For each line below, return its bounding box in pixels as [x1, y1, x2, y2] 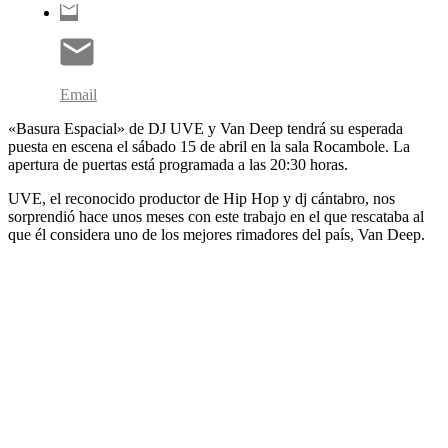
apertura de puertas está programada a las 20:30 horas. [8, 155, 348, 173]
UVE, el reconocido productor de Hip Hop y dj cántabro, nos [8, 189, 395, 207]
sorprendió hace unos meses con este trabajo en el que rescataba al [8, 207, 424, 225]
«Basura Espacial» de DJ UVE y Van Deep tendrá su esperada [8, 119, 403, 137]
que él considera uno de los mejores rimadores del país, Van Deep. [8, 225, 425, 243]
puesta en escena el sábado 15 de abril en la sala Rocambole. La [8, 137, 410, 155]
